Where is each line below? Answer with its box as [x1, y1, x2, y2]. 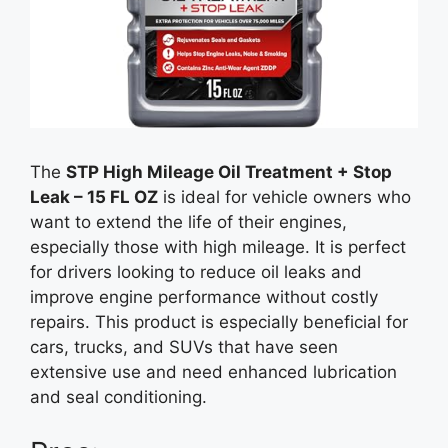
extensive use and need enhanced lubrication [30, 362, 397, 382]
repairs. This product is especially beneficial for [30, 312, 408, 332]
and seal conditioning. [30, 387, 207, 407]
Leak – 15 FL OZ [30, 187, 158, 207]
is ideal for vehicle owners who [158, 187, 411, 207]
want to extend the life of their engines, [30, 212, 347, 232]
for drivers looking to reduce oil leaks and [30, 262, 362, 282]
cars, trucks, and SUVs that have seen [30, 337, 338, 357]
